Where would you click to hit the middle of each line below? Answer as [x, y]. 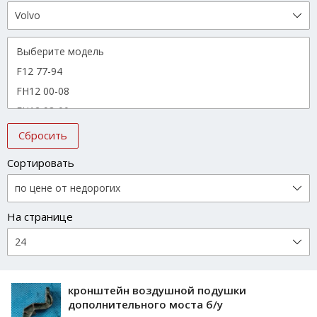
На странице [40, 217]
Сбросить [43, 136]
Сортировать [41, 163]
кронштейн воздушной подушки [157, 290]
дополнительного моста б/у [145, 305]
